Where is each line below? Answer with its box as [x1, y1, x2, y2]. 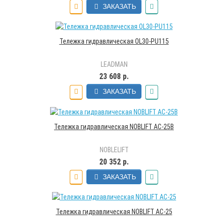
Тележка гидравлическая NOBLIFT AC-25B [54, 122, 174, 131]
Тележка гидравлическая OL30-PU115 [59, 37, 169, 46]
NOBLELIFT [99, 145, 129, 154]
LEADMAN [100, 60, 128, 69]
